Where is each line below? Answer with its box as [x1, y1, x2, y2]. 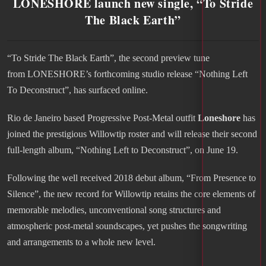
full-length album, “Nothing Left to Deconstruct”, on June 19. [7, 144, 238, 155]
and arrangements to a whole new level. [7, 236, 156, 247]
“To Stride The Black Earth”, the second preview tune [7, 52, 210, 63]
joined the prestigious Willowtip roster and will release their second [7, 128, 257, 139]
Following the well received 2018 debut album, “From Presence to [7, 172, 256, 183]
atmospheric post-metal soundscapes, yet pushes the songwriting [7, 220, 247, 231]
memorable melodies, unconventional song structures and [7, 204, 221, 215]
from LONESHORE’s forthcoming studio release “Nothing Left [7, 68, 248, 79]
